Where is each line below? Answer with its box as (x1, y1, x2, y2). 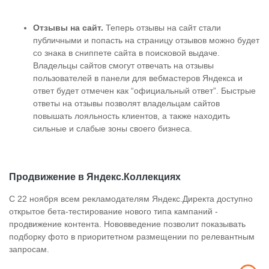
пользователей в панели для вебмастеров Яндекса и (33, 73, 243, 83)
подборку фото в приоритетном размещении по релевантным (9, 232, 255, 241)
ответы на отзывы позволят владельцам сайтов (33, 98, 220, 108)
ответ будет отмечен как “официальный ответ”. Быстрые (33, 86, 256, 95)
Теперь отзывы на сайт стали (106, 23, 221, 32)
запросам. (9, 244, 52, 254)
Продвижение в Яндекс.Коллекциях (9, 172, 181, 182)
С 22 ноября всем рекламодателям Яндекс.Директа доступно (9, 194, 253, 204)
